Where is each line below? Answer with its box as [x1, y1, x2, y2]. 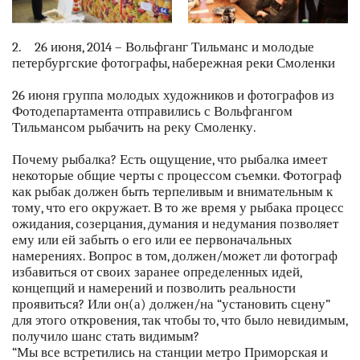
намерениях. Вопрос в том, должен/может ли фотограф [12, 248, 337, 264]
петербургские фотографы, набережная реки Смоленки [12, 55, 335, 72]
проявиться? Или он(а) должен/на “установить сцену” [12, 297, 330, 313]
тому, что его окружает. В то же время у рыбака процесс [12, 200, 344, 216]
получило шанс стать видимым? [12, 329, 199, 345]
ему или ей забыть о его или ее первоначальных [12, 232, 292, 248]
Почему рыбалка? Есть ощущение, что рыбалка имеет [12, 152, 327, 168]
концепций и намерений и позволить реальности [12, 280, 296, 297]
